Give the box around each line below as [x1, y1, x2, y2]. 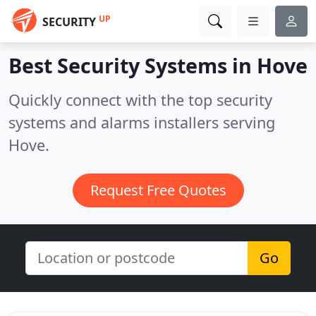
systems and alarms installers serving [8, 112, 275, 133]
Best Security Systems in [8, 51, 257, 79]
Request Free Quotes [90, 181, 226, 200]
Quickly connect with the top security [8, 90, 272, 110]
